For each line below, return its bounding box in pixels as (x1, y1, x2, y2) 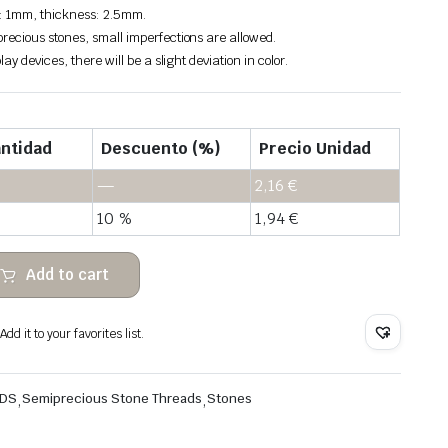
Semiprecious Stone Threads (22, 390, 202, 408)
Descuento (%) (101, 138, 221, 160)
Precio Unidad (259, 138, 371, 160)
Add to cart (26, 264, 110, 284)
